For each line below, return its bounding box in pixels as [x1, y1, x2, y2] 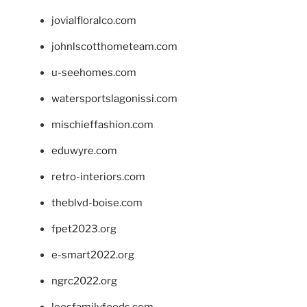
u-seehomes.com [51, 66, 136, 79]
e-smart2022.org [51, 249, 134, 262]
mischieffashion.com [51, 119, 153, 132]
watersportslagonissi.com [51, 93, 177, 106]
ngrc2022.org [51, 275, 117, 288]
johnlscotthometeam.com [51, 40, 177, 53]
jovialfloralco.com [51, 14, 136, 27]
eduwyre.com [51, 145, 117, 158]
